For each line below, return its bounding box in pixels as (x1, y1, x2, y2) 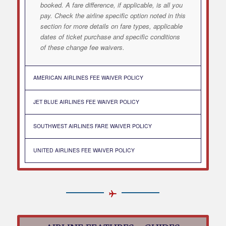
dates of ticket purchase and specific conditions (40, 31, 180, 41)
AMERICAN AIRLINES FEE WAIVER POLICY (33, 73, 143, 81)
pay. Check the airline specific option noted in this (40, 10, 186, 20)
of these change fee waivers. (40, 42, 125, 52)
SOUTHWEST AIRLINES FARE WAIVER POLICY (33, 122, 152, 130)
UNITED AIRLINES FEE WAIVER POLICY (33, 146, 135, 154)
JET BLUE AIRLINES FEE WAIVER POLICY (33, 97, 139, 105)
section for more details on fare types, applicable (40, 21, 183, 31)
